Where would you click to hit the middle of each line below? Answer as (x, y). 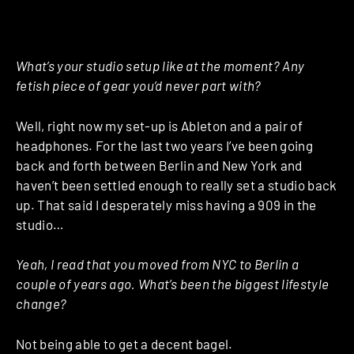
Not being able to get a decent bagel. (124, 343)
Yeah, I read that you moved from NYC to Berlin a (158, 264)
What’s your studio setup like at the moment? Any (160, 66)
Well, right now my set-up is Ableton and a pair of (159, 125)
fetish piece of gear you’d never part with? (139, 86)
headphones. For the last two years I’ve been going (164, 145)
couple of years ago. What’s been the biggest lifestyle (173, 284)
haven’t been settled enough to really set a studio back (177, 185)
